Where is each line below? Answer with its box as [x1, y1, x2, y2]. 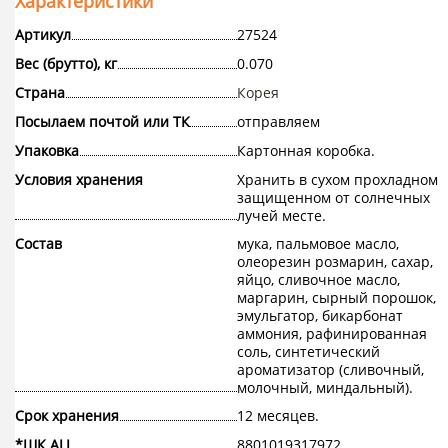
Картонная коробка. [236, 141, 375, 161]
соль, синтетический [236, 342, 380, 362]
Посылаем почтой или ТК [15, 112, 190, 132]
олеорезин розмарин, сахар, [236, 252, 433, 272]
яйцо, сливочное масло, [236, 270, 400, 290]
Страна [15, 83, 65, 103]
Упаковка [15, 141, 79, 161]
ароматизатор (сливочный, [236, 360, 424, 380]
